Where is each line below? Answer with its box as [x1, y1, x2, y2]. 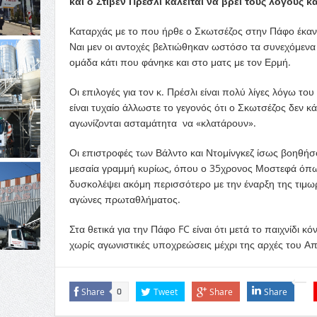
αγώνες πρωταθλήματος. [69, 192, 180, 207]
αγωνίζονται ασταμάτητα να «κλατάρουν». [69, 116, 256, 130]
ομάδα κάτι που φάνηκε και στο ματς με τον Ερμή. [69, 55, 291, 69]
